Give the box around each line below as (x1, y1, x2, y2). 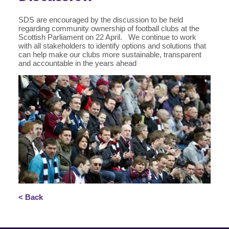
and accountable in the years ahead (18, 59, 136, 67)
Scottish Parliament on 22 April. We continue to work (18, 33, 196, 41)
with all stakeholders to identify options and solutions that (18, 41, 206, 50)
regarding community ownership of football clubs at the (18, 24, 199, 33)
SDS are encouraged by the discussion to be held (18, 15, 183, 24)
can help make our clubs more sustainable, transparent (18, 50, 201, 59)
